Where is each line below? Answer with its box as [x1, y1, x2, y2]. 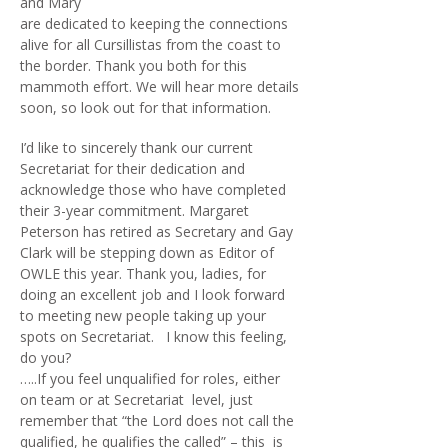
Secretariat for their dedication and [20, 159, 245, 178]
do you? [20, 348, 71, 367]
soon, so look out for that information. [20, 98, 271, 117]
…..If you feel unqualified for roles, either [20, 369, 280, 388]
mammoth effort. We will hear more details [20, 77, 299, 96]
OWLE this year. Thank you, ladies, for [20, 264, 266, 283]
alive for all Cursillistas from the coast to [20, 35, 281, 54]
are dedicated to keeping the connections [20, 14, 288, 33]
